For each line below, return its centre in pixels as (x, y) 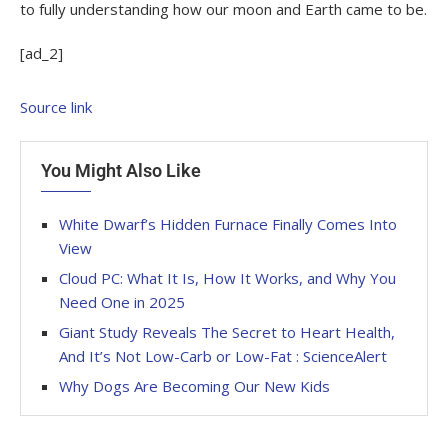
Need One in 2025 (122, 301)
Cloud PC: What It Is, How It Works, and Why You (227, 277)
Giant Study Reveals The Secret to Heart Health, (227, 331)
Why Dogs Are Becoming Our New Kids (194, 385)
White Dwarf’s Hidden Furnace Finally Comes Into (228, 223)
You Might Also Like (121, 170)
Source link (56, 106)
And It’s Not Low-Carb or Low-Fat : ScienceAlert (223, 355)
